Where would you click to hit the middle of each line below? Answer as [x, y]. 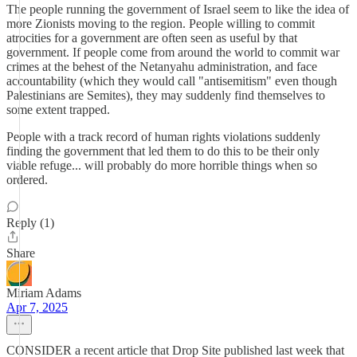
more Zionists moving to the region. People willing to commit [161, 24]
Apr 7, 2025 [37, 307]
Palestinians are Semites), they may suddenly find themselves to [166, 95]
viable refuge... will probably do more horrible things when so [162, 165]
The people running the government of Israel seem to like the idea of [178, 9]
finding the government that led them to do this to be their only [163, 151]
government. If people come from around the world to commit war [173, 52]
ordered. [27, 180]
